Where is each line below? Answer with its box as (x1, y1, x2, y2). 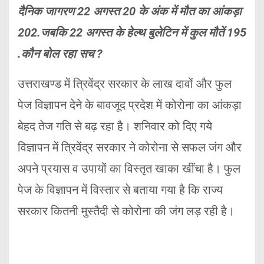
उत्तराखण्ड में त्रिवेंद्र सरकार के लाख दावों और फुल (18, 76, 232, 91)
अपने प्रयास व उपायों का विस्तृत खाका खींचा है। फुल (18, 161, 240, 176)
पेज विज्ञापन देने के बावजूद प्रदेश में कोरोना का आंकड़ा (18, 97, 242, 112)
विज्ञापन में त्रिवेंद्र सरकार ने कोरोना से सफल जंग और (18, 140, 242, 154)
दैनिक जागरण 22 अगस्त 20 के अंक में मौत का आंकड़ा (18, 4, 242, 18)
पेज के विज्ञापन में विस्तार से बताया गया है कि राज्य (18, 182, 223, 197)
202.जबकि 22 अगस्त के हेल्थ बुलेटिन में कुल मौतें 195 (18, 25, 246, 39)
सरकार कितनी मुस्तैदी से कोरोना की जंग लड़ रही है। (18, 203, 235, 218)
